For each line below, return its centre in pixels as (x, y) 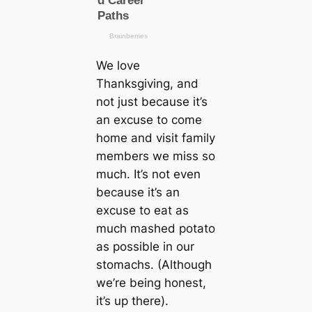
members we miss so (155, 156)
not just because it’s (151, 102)
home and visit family (155, 138)
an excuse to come (149, 120)
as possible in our (145, 247)
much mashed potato (155, 229)
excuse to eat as (142, 211)
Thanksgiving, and (147, 84)
